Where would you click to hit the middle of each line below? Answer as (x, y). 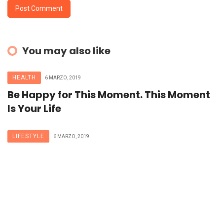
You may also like (66, 51)
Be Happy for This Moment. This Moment (109, 95)
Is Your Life (34, 109)
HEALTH (24, 78)
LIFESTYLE (28, 136)
